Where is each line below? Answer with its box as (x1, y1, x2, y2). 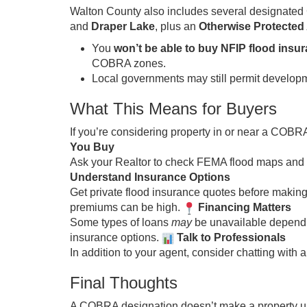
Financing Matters (195, 201, 291, 213)
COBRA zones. (92, 58, 166, 69)
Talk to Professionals (173, 232, 286, 243)
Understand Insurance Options (70, 171, 230, 183)
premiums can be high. (70, 201, 183, 213)
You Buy (70, 141, 114, 153)
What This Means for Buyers (70, 99, 277, 118)
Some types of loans (70, 217, 171, 228)
